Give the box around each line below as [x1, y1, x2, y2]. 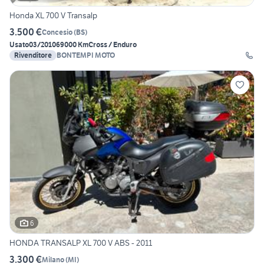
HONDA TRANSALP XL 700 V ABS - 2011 [9, 237, 152, 249]
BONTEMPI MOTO [57, 51, 115, 60]
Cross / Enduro [88, 40, 137, 49]
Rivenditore [14, 51, 52, 60]
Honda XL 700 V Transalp [9, 10, 97, 21]
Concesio [42, 27, 72, 37]
